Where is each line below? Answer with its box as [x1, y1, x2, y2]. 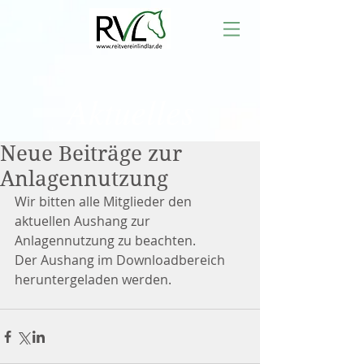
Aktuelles [67, 88, 194, 133]
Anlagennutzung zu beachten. [15, 232, 196, 249]
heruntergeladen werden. [15, 271, 171, 288]
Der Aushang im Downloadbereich [15, 251, 228, 269]
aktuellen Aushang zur [15, 212, 154, 230]
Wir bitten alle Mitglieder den [15, 193, 195, 210]
